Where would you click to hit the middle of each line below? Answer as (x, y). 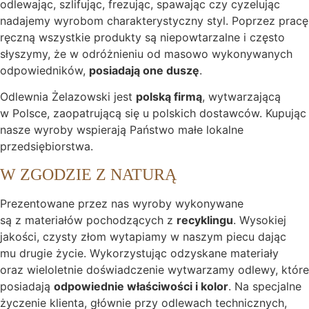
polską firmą (169, 97)
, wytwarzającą (241, 97)
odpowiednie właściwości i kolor (141, 286)
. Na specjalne (265, 286)
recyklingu (205, 220)
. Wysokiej (260, 220)
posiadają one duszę (144, 70)
